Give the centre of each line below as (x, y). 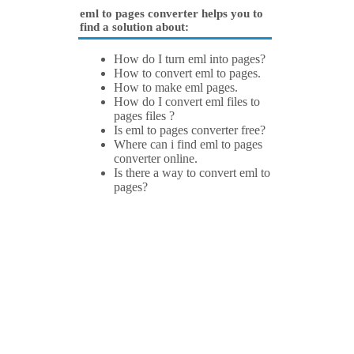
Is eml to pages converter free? (190, 130)
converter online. (156, 159)
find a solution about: (134, 27)
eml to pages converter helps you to (171, 14)
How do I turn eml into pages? (190, 59)
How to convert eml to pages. (187, 73)
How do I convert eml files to (187, 102)
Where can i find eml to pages (188, 145)
